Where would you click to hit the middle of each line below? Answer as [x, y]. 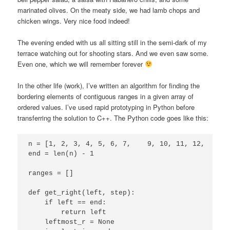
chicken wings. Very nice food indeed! [74, 21]
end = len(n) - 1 [61, 154]
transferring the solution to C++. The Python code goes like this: [113, 118]
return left [68, 212]
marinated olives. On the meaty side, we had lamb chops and [109, 10]
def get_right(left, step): [82, 193]
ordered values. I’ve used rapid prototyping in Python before [106, 107]
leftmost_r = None [72, 222]
